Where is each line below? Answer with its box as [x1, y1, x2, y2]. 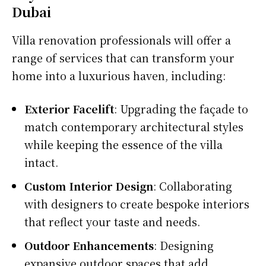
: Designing [154, 237, 214, 253]
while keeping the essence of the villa [24, 136, 223, 152]
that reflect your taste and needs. [24, 213, 200, 229]
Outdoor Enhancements [24, 237, 154, 253]
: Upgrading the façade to [114, 100, 248, 116]
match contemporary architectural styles [24, 118, 243, 134]
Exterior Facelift [24, 100, 114, 116]
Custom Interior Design [24, 178, 153, 194]
